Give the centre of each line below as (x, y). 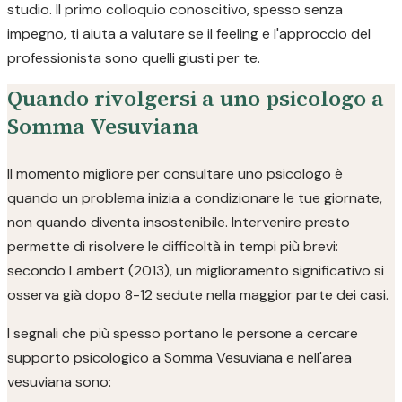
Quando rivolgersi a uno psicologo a (196, 98)
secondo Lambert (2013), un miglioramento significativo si (196, 271)
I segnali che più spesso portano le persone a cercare (183, 333)
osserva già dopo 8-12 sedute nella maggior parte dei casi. (198, 295)
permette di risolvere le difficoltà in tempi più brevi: (173, 246)
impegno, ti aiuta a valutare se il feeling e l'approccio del (189, 34)
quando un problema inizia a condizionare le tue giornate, (195, 198)
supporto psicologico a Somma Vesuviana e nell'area (179, 358)
